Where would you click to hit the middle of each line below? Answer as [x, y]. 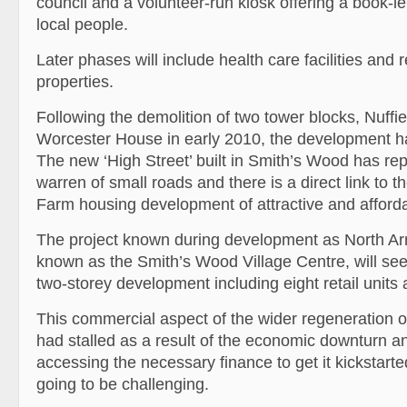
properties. [75, 82]
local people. [82, 25]
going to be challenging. [123, 384]
